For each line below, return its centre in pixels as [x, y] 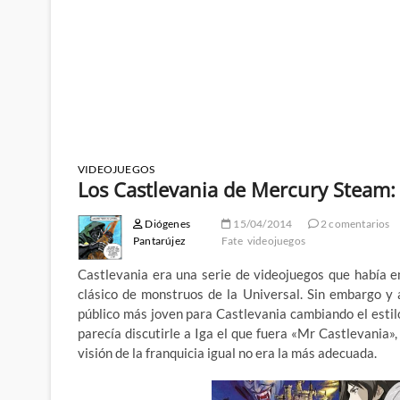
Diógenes [167, 224]
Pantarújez [160, 241]
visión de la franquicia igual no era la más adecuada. [227, 353]
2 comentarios [354, 224]
